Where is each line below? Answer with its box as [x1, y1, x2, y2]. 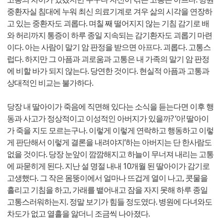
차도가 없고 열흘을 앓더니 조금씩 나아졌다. [7, 208, 150, 220]
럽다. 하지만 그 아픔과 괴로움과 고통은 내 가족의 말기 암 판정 [7, 54, 209, 65]
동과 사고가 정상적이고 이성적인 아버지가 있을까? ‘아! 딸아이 [7, 113, 209, 124]
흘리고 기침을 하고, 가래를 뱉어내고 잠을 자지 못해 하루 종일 [7, 184, 208, 196]
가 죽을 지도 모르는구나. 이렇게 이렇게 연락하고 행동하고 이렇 [7, 125, 214, 136]
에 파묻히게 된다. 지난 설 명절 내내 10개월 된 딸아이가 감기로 [7, 161, 210, 172]
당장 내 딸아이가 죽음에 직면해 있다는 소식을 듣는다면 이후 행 [7, 101, 214, 112]
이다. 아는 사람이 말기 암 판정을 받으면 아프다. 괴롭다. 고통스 [7, 42, 211, 53]
